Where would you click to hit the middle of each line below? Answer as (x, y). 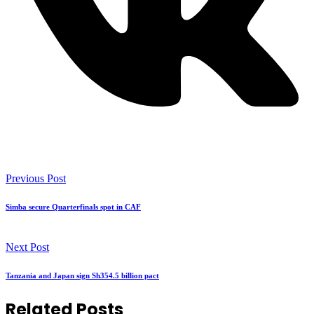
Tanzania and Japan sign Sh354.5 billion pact (82, 275)
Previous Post (36, 178)
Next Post (27, 247)
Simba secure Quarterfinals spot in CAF (73, 206)
